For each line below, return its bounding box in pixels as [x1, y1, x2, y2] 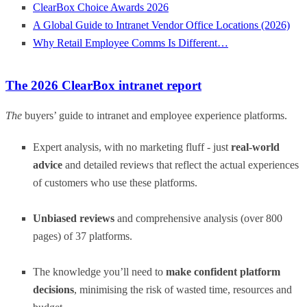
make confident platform [166, 266, 280, 278]
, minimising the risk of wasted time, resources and [74, 284, 292, 296]
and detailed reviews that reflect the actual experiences [65, 159, 299, 171]
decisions [33, 284, 74, 296]
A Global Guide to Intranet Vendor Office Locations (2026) [33, 19, 290, 31]
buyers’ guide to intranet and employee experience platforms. [22, 110, 287, 122]
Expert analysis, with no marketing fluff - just [33, 141, 231, 153]
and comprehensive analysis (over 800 [114, 212, 282, 225]
